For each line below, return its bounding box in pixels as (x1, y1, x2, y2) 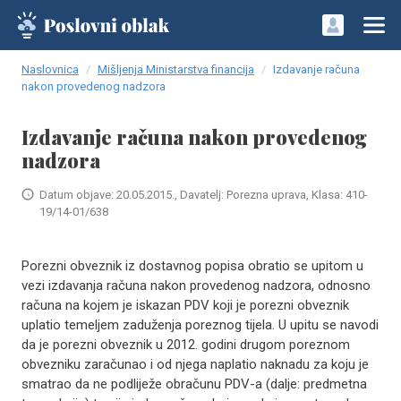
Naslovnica (21, 63, 79, 76)
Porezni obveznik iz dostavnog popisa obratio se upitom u (21, 258, 363, 274)
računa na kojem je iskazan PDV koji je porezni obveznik (21, 297, 349, 313)
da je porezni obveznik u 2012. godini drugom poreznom (21, 337, 350, 353)
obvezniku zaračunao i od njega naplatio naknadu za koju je (21, 356, 369, 372)
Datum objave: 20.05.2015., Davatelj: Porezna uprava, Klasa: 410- (39, 188, 368, 201)
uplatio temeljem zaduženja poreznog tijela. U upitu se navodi (21, 317, 379, 333)
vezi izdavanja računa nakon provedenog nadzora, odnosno (21, 277, 371, 294)
